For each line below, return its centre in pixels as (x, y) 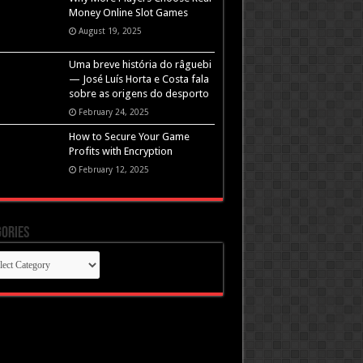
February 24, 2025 (113, 111)
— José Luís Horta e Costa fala (139, 79)
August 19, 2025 (110, 31)
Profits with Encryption (120, 151)
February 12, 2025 (113, 169)
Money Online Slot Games (128, 13)
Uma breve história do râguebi (140, 64)
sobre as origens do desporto (139, 93)
